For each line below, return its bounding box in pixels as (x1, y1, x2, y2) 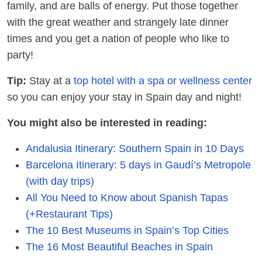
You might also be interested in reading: (7, 117, 207, 129)
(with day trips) (26, 175, 94, 188)
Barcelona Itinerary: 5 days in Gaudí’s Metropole (26, 159, 251, 171)
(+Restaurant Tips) (26, 208, 113, 220)
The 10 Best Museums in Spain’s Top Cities (26, 225, 229, 237)
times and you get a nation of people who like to (7, 33, 229, 45)
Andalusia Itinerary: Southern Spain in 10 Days (26, 143, 244, 155)
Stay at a (29, 75, 74, 87)
